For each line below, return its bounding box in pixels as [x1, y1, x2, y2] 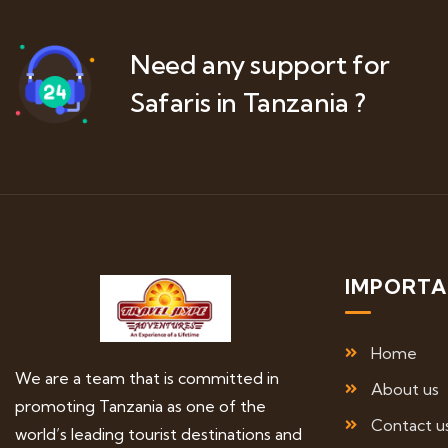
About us [370, 379, 439, 400]
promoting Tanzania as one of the [15, 396, 266, 417]
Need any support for [130, 48, 391, 82]
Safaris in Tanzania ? [130, 86, 366, 120]
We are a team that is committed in [15, 368, 279, 389]
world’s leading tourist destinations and [15, 424, 302, 445]
